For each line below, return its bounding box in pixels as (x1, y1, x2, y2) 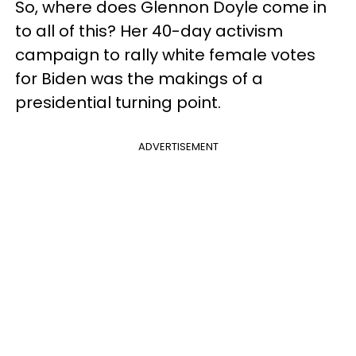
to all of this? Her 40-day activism (15, 19, 283, 42)
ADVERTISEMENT (137, 138, 219, 154)
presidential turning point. (15, 91, 225, 114)
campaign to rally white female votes (15, 43, 315, 66)
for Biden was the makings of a (15, 67, 263, 90)
